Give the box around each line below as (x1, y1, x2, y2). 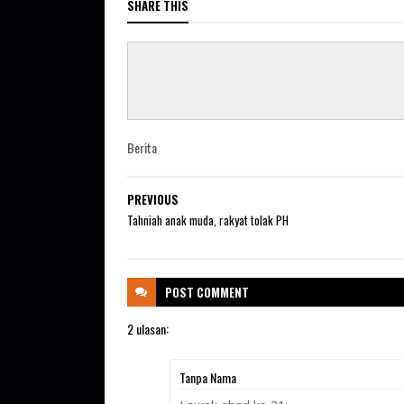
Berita (126, 137, 157, 157)
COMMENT (196, 282, 249, 301)
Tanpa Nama (179, 367, 236, 387)
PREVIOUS (126, 189, 179, 208)
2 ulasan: (126, 318, 169, 338)
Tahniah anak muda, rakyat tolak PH (126, 210, 289, 229)
